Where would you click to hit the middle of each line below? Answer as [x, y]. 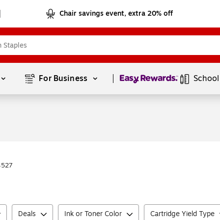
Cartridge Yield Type [182, 214]
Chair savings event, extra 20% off [116, 14]
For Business [64, 79]
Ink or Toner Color [93, 214]
